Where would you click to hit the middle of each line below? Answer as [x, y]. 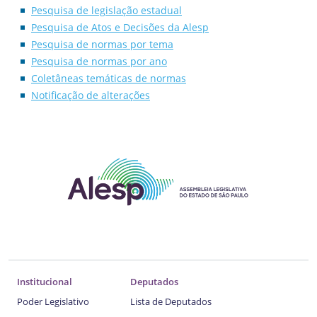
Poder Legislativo [53, 301]
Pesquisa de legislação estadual [106, 10]
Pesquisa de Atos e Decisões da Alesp [120, 27]
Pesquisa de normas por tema [102, 44]
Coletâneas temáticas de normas [109, 78]
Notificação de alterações [91, 95]
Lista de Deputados [171, 301]
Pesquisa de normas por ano [99, 61]
